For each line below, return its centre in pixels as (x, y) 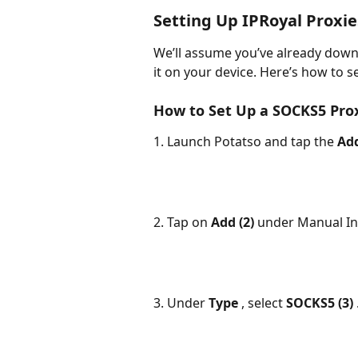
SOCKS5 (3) (321, 302)
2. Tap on (182, 222)
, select (264, 302)
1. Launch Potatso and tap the (245, 142)
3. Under (181, 302)
